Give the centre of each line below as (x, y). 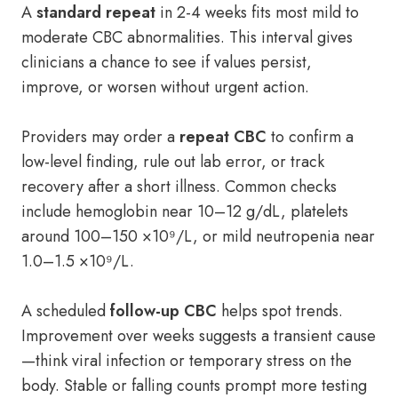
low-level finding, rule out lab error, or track (173, 162)
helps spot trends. (280, 311)
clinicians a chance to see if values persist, (167, 62)
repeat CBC (223, 137)
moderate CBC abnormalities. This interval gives (187, 37)
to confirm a (310, 137)
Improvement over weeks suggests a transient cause (199, 336)
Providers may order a (100, 137)
